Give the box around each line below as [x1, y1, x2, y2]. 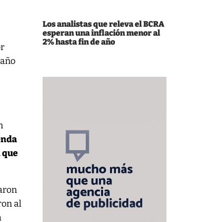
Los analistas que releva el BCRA [43, 19, 164, 29]
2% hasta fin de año [43, 37, 115, 47]
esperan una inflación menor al [43, 28, 160, 38]
